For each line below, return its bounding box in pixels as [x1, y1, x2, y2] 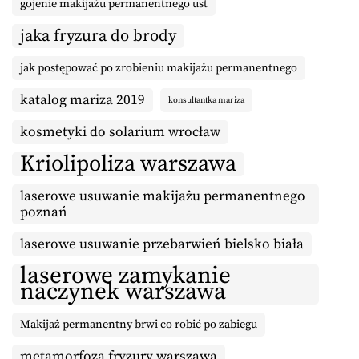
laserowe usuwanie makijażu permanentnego [20, 188, 305, 206]
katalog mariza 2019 [20, 91, 145, 110]
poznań [20, 204, 67, 222]
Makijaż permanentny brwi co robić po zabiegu [20, 317, 257, 333]
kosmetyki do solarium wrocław [20, 123, 220, 142]
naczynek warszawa [20, 277, 226, 308]
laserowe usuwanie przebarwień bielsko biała [20, 236, 304, 254]
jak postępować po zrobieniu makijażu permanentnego [20, 61, 297, 76]
